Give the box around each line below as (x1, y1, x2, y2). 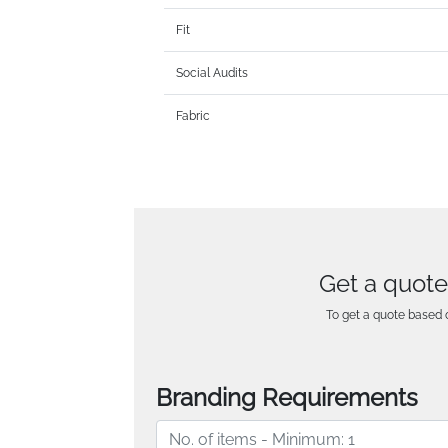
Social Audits (176, 66, 249, 81)
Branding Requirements (156, 383, 419, 413)
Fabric (176, 109, 211, 124)
